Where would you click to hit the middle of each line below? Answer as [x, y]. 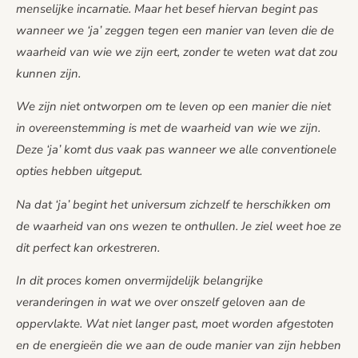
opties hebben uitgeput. [79, 171]
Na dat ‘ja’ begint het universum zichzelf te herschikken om [173, 204]
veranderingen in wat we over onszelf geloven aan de [161, 302]
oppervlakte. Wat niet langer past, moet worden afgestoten [175, 323]
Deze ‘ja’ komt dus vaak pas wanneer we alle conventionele [176, 150]
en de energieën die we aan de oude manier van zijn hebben [179, 345]
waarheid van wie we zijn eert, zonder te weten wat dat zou [177, 52]
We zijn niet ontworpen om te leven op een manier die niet [173, 107]
